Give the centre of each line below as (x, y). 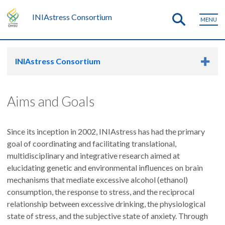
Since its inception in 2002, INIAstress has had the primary (106, 131)
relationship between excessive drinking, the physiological (106, 204)
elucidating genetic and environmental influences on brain (105, 167)
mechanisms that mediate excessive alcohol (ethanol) (97, 180)
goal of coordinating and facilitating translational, (92, 143)
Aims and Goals (51, 101)
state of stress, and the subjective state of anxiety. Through (107, 216)
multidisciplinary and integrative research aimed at (93, 155)
